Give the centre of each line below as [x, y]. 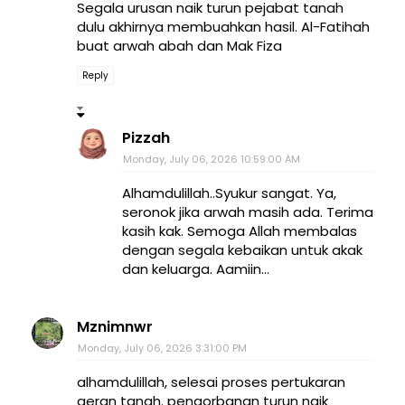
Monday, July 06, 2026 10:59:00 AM [212, 160]
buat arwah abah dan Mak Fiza [179, 46]
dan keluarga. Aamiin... [196, 269]
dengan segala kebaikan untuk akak [242, 250]
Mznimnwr [115, 327]
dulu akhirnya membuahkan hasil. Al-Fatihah [223, 27]
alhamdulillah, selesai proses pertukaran [211, 382]
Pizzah [146, 138]
